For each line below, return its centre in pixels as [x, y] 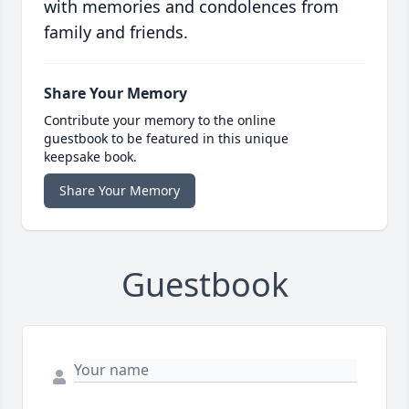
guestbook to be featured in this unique [166, 139]
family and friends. [116, 32]
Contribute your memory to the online [160, 121]
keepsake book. [90, 157]
